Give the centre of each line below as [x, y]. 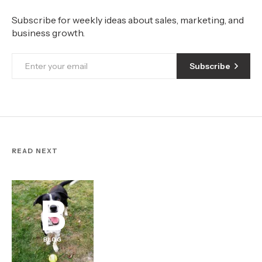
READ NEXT [35, 151]
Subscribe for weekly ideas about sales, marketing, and [128, 20]
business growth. [48, 33]
